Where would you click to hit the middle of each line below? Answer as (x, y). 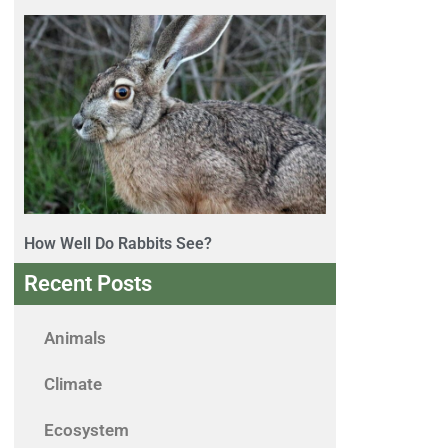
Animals (75, 338)
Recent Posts (88, 284)
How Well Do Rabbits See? (118, 244)
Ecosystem (86, 430)
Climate (73, 384)
